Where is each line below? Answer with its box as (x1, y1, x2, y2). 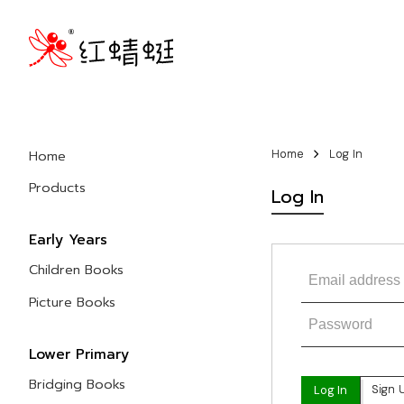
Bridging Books (29, 374, 125, 395)
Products (29, 177, 86, 197)
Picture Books (29, 291, 115, 312)
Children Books (29, 260, 124, 280)
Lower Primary (29, 343, 129, 365)
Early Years (29, 229, 107, 252)
